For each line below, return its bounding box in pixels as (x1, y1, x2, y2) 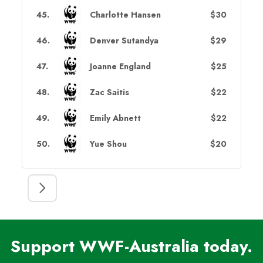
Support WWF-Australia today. (11, 234, 252, 259)
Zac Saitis (89, 86, 129, 98)
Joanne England (89, 60, 151, 72)
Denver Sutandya (89, 34, 159, 46)
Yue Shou (89, 137, 127, 150)
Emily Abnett (89, 112, 141, 124)
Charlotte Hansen (89, 8, 161, 21)
